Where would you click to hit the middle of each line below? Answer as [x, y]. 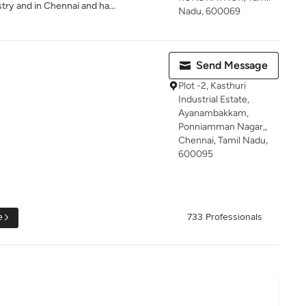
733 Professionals [225, 217]
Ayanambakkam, [213, 113]
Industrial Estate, [214, 99]
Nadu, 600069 [209, 11]
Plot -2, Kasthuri [212, 86]
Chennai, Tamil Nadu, [223, 140]
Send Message [232, 65]
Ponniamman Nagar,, [223, 127]
